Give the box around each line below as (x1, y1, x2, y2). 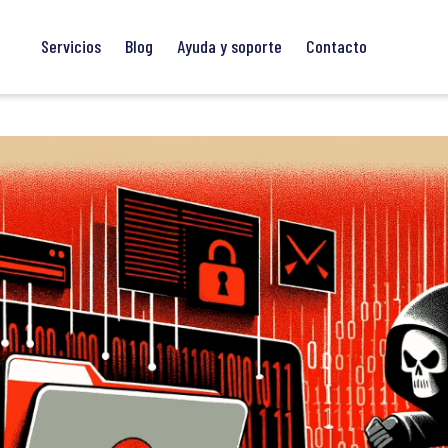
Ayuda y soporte (176, 35, 282, 58)
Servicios (40, 35, 101, 58)
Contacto (305, 35, 367, 58)
